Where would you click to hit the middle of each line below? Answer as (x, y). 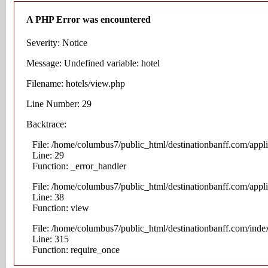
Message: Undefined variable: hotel (93, 63)
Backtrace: (46, 124)
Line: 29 (48, 156)
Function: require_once (76, 250)
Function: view (61, 208)
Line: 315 (51, 239)
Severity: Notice (57, 43)
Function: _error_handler (79, 166)
